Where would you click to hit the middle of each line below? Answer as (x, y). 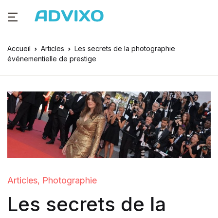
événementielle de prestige (52, 59)
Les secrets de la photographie (125, 48)
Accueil (19, 48)
